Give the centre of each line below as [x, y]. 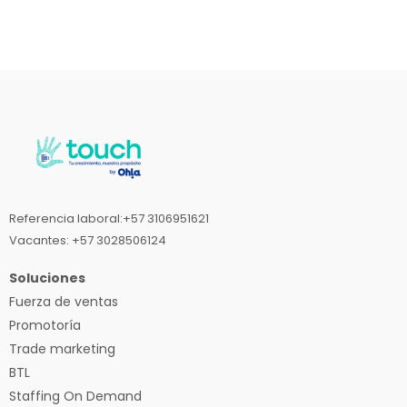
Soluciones [47, 278]
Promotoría [45, 326]
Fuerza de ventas [64, 302]
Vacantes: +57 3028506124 [88, 241]
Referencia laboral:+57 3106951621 [109, 219]
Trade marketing [62, 349]
